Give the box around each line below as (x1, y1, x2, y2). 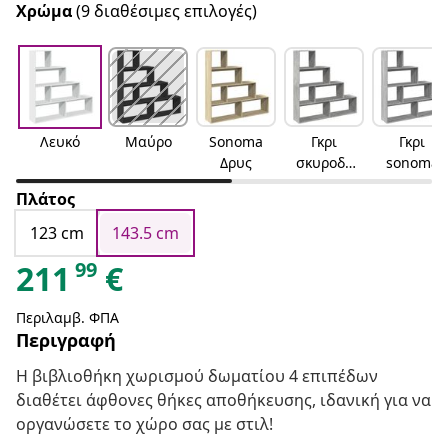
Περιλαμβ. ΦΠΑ (16, 308, 119, 328)
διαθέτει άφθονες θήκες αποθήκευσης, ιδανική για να (16, 389, 431, 412)
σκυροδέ (296, 153, 352, 173)
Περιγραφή (16, 328, 116, 353)
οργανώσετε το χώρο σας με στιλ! (16, 413, 273, 436)
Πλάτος (16, 188, 75, 211)
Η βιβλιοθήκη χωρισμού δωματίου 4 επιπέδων (16, 365, 378, 388)
